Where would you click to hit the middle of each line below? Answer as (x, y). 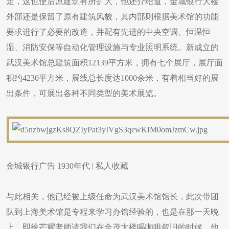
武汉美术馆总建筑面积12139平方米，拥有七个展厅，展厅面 (114, 63)
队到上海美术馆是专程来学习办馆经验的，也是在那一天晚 (112, 212)
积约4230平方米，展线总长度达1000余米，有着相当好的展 (112, 78)
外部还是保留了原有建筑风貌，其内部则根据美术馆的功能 (112, 17)
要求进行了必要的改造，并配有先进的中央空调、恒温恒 (108, 32)
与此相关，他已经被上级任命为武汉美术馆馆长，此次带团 (112, 197)
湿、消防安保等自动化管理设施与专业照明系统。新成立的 (112, 47)
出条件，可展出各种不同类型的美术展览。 (84, 93)
